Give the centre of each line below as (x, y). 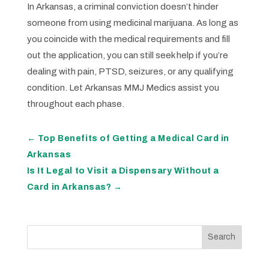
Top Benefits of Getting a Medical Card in (133, 138)
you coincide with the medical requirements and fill (128, 39)
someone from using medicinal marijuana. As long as (132, 23)
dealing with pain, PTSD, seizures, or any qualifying (130, 71)
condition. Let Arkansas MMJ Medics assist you (123, 87)
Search (222, 237)
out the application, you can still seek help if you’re (127, 55)
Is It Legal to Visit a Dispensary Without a (123, 171)
